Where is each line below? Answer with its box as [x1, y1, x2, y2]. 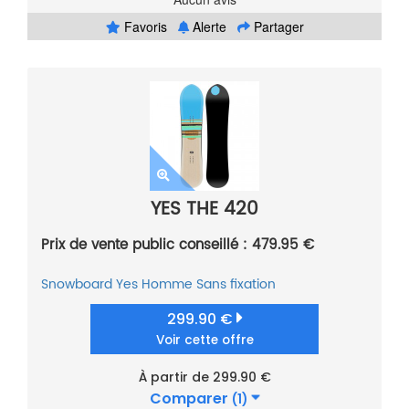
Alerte [188, 17, 226, 37]
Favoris [120, 17, 167, 37]
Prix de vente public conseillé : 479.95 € [41, 234, 314, 257]
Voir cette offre [155, 331, 254, 350]
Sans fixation [196, 274, 276, 296]
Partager [249, 17, 304, 37]
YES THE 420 [151, 194, 258, 225]
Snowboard [41, 274, 112, 296]
